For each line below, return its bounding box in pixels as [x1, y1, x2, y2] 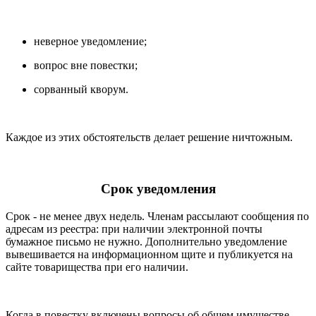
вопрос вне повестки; [34, 59, 138, 72]
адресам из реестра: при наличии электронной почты [6, 222, 262, 235]
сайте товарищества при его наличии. [6, 260, 188, 273]
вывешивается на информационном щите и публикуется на [6, 248, 293, 260]
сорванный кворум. [34, 83, 128, 96]
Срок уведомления [100, 181, 216, 196]
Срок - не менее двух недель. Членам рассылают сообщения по [6, 209, 309, 222]
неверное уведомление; [34, 35, 147, 48]
